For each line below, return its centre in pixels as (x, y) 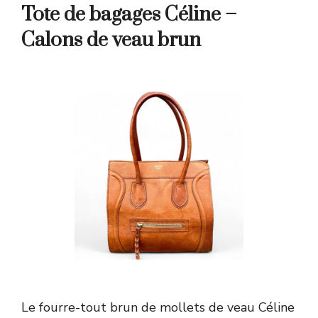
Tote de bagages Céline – (129, 14)
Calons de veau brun (111, 40)
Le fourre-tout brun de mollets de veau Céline (158, 307)
